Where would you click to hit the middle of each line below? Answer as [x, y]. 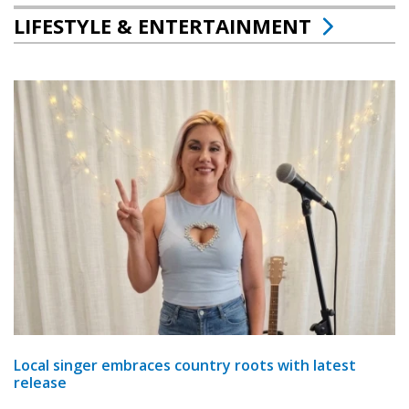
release [40, 382]
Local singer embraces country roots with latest [185, 365]
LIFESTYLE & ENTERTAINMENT [163, 26]
